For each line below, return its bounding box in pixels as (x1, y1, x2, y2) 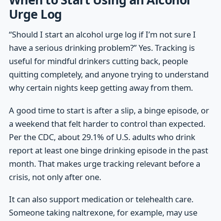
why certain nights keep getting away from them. (8, 82, 193, 94)
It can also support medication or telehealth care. (8, 193, 193, 205)
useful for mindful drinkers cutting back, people (8, 55, 188, 67)
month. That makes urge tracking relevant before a (8, 157, 200, 169)
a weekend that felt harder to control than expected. (8, 117, 205, 129)
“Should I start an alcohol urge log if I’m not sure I (8, 29, 196, 40)
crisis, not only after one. (8, 171, 101, 183)
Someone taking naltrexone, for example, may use (8, 206, 197, 218)
